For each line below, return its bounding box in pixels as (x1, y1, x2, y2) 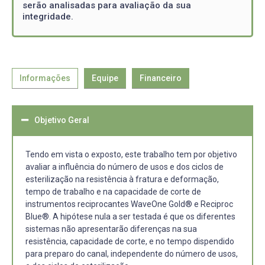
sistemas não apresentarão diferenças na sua (25, 224, 197, 234)
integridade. (22, 11, 73, 22)
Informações (20, 73, 70, 83)
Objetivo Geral (34, 115, 89, 125)
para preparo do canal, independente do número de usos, (25, 249, 238, 258)
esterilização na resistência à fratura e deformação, (25, 174, 219, 184)
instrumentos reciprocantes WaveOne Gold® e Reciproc (25, 199, 233, 209)
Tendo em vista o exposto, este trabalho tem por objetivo (25, 150, 237, 159)
